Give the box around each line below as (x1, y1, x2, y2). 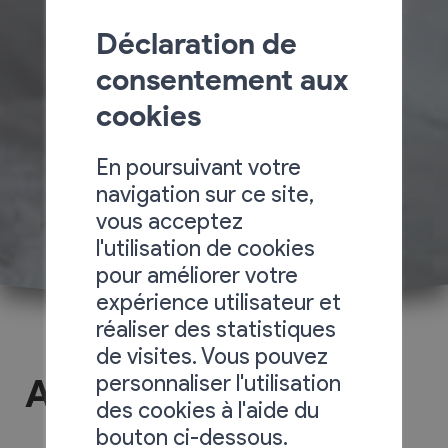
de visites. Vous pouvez (96, 342, 329, 371)
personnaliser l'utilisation (96, 369, 342, 398)
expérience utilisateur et (96, 288, 342, 317)
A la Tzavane (25, 370, 239, 416)
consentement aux (96, 61, 349, 99)
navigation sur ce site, (96, 180, 315, 209)
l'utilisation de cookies (96, 234, 316, 263)
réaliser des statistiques (96, 315, 337, 344)
